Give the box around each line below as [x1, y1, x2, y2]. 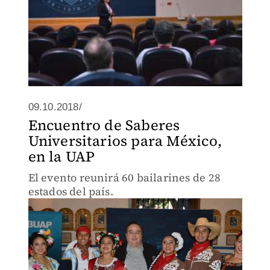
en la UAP [28, 146, 95, 166]
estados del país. [28, 184, 113, 199]
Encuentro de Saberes [28, 115, 180, 135]
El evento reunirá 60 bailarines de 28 [28, 170, 221, 185]
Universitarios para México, [28, 131, 222, 151]
